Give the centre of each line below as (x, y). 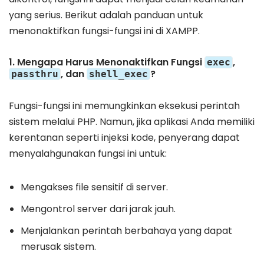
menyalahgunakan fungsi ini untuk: (88, 154)
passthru (35, 74)
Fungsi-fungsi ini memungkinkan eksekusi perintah (124, 106)
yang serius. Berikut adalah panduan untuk (106, 15)
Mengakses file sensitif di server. (94, 187)
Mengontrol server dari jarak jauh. (98, 209)
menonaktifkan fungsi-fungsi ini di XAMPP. (104, 31)
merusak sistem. (58, 247)
